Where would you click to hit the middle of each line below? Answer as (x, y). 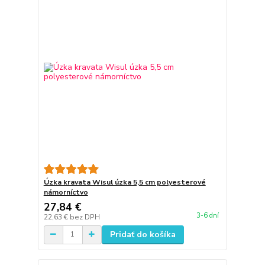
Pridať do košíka (143, 234)
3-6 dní (207, 216)
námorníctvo (66, 192)
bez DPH (85, 217)
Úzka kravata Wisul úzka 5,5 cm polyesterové (125, 182)
